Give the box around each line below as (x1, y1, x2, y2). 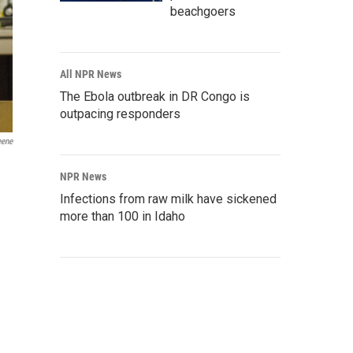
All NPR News (60, 68, 121, 81)
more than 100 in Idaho (60, 209, 185, 225)
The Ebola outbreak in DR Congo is (60, 89, 250, 105)
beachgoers (170, 4, 236, 20)
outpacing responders (60, 106, 180, 122)
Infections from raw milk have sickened (60, 191, 277, 207)
